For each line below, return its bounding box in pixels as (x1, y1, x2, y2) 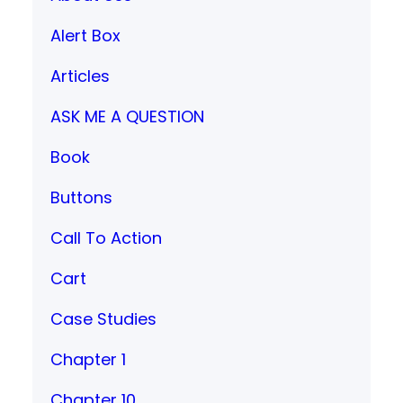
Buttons (50, 185, 112, 209)
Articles (50, 64, 110, 87)
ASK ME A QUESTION (50, 104, 204, 128)
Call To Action (50, 226, 162, 249)
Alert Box (50, 23, 121, 47)
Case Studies (50, 307, 157, 330)
